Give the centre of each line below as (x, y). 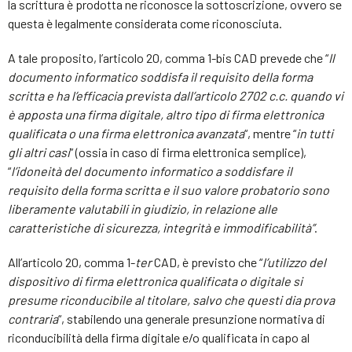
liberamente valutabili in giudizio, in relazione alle (143, 209)
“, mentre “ (270, 133)
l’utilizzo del (294, 262)
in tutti (315, 133)
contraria (33, 319)
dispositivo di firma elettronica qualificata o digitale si (155, 281)
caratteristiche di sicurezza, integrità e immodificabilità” (161, 227)
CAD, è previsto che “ (207, 262)
